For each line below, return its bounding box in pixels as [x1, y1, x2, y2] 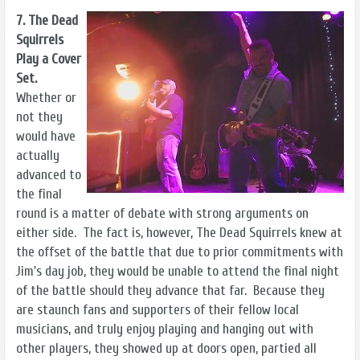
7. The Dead [16, 11, 78, 29]
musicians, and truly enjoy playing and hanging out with [16, 320, 313, 337]
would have [16, 127, 76, 145]
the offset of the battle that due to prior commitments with [16, 243, 343, 260]
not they [16, 108, 63, 125]
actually [16, 146, 59, 164]
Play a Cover [16, 50, 81, 67]
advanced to [16, 166, 81, 183]
